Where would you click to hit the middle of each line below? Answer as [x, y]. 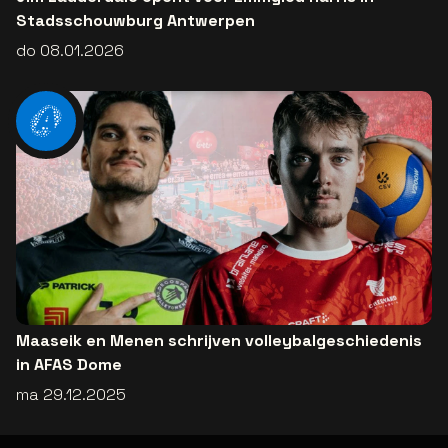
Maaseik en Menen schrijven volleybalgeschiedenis [219, 340]
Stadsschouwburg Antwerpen [135, 20]
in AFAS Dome [69, 364]
